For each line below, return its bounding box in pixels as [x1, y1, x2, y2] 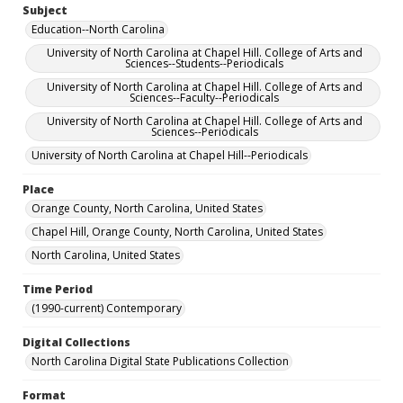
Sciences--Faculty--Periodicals [130, 90, 279, 105]
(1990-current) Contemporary [31, 300, 182, 316]
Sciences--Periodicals [150, 124, 258, 139]
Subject [22, 3, 67, 18]
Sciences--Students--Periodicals [125, 56, 283, 71]
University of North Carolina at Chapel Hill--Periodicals [31, 148, 308, 163]
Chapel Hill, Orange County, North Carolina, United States [31, 224, 323, 239]
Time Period [22, 282, 93, 297]
